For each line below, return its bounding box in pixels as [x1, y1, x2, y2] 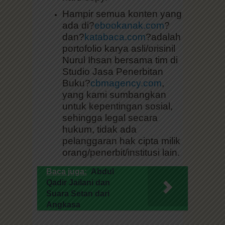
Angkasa [46, 200, 80, 209]
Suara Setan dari [46, 189, 109, 198]
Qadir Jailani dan [46, 178, 110, 187]
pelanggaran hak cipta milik [62, 135, 180, 146]
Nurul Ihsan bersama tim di [62, 54, 178, 65]
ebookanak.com [94, 20, 164, 31]
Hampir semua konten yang [62, 8, 182, 19]
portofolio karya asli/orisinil [62, 43, 175, 54]
